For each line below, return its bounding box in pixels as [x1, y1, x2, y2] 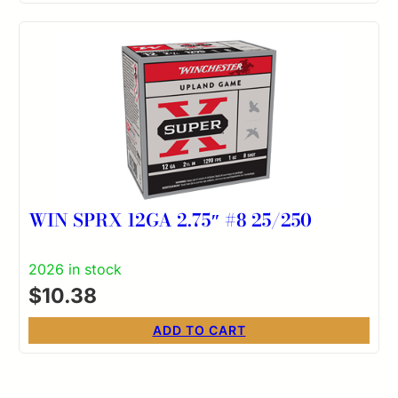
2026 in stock [28, 259, 123, 278]
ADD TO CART [152, 322, 246, 338]
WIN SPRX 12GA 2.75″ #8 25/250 [28, 205, 313, 234]
